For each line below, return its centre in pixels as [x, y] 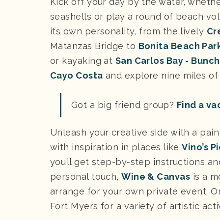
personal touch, [86, 176]
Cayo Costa [77, 75]
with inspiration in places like [116, 147]
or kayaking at [83, 60]
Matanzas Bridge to [94, 46]
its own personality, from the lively [128, 31]
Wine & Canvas [156, 176]
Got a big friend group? [124, 105]
